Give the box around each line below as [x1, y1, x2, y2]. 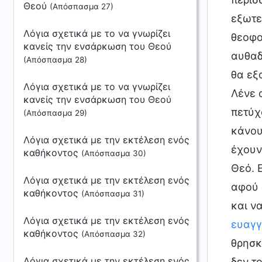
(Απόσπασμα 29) [23, 108, 87, 118]
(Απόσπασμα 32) [81, 229, 146, 239]
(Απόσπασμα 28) [23, 55, 87, 64]
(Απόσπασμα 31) [81, 189, 144, 198]
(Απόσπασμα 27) [50, 2, 113, 11]
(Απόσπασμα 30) [81, 149, 146, 158]
